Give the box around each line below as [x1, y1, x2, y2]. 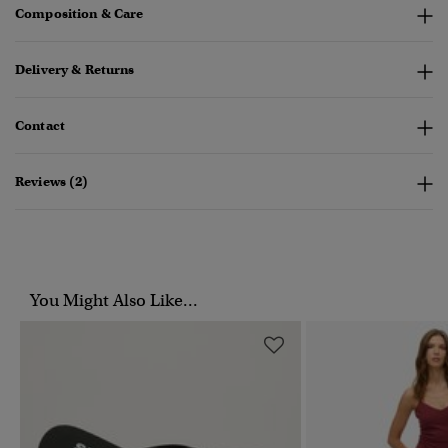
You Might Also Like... [30, 290, 198, 312]
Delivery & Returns [15, 61, 135, 79]
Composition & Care [15, 5, 144, 23]
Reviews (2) [15, 173, 89, 191]
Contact [15, 117, 65, 135]
